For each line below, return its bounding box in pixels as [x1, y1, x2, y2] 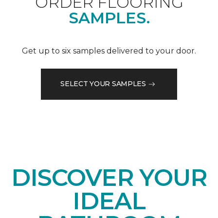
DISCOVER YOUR [11, 163, 207, 192]
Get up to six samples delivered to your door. [22, 46, 196, 55]
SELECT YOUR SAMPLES [60, 79, 146, 89]
